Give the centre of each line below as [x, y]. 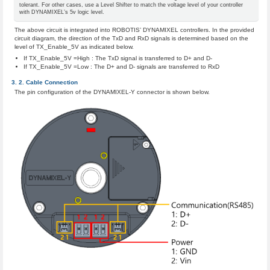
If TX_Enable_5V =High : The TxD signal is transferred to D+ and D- [118, 58]
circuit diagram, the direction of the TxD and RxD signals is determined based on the [132, 39]
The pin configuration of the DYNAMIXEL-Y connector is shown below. [112, 92]
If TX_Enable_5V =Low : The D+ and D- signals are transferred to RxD [121, 67]
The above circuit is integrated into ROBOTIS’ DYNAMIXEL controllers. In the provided [135, 30]
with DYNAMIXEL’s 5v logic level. [61, 12]
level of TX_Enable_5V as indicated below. [74, 47]
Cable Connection [52, 83]
